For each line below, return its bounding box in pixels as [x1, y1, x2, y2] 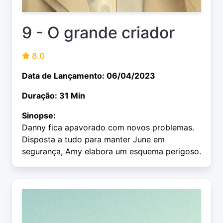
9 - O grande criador [22, 23, 175, 43]
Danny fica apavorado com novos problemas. [22, 122, 194, 133]
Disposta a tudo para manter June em [22, 134, 165, 145]
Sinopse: [22, 111, 56, 121]
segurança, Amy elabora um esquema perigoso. [22, 146, 201, 157]
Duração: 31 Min [22, 91, 85, 101]
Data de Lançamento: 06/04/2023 [22, 71, 155, 81]
